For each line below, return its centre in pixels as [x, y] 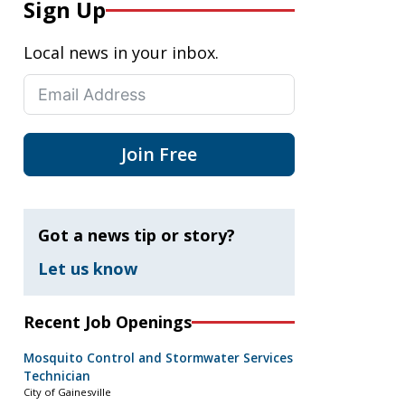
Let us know [88, 269]
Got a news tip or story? [137, 235]
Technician [57, 377]
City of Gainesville [67, 392]
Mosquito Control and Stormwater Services [158, 358]
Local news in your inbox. [121, 53]
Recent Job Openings [108, 322]
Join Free [159, 155]
